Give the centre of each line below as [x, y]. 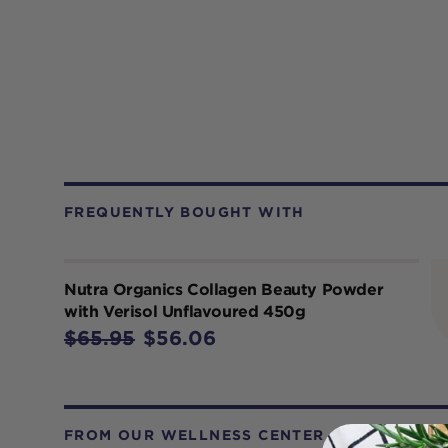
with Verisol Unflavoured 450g [185, 311]
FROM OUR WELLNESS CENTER [194, 434]
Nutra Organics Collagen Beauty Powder [224, 289]
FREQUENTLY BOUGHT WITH [184, 211]
